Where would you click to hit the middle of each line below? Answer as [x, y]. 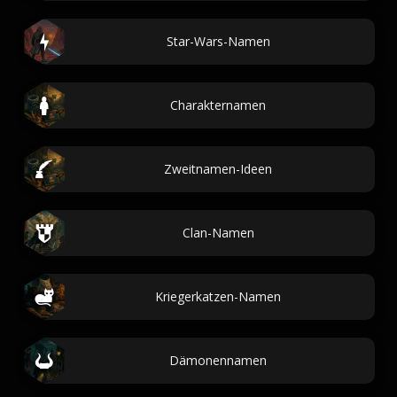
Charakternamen [218, 105]
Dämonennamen [218, 360]
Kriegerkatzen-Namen [218, 296]
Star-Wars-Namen [218, 41]
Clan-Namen [218, 233]
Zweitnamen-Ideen [218, 169]
